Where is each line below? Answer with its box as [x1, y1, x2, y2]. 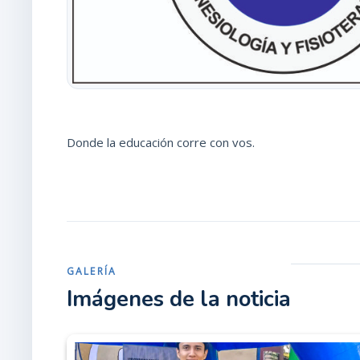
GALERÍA [67, 264, 117, 278]
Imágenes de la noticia [67, 284, 291, 314]
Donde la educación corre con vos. [67, 134, 255, 150]
